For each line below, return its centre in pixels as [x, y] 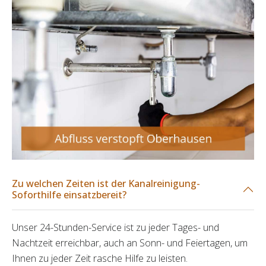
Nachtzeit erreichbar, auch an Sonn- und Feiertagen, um [130, 243]
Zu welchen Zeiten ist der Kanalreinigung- [106, 184]
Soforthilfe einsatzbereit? [69, 195]
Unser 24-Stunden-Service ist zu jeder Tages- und [115, 228]
